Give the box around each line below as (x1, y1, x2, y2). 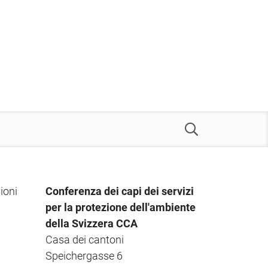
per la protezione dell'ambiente (45, 201, 196, 214)
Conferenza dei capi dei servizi (45, 185, 194, 197)
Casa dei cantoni (45, 233, 124, 246)
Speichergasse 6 (45, 249, 123, 262)
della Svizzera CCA (45, 217, 138, 230)
